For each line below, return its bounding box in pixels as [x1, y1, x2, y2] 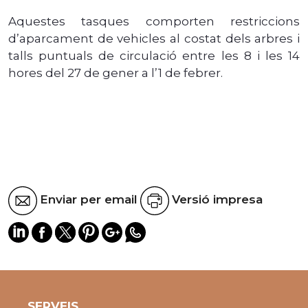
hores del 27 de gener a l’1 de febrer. [8, 65, 223, 80]
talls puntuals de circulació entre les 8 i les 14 [8, 48, 300, 63]
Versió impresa [172, 192, 263, 207]
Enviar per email [40, 192, 137, 207]
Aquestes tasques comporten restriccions [8, 14, 300, 28]
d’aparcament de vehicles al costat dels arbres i [8, 31, 300, 45]
